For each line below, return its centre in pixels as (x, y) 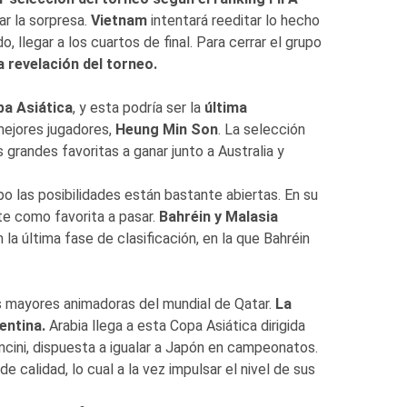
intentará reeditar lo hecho (233, 20)
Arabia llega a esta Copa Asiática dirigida (175, 325)
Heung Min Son (166, 129)
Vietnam (119, 20)
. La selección (261, 129)
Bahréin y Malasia (218, 216)
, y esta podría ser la (138, 107)
